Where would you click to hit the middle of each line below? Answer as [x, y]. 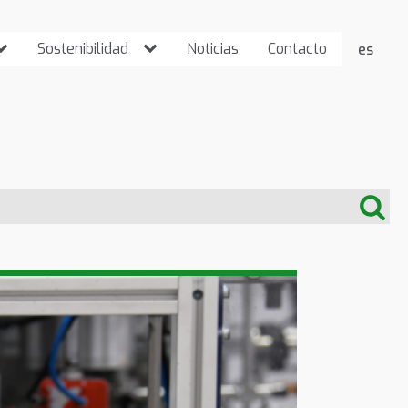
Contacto [297, 49]
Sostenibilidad [83, 49]
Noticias [213, 49]
